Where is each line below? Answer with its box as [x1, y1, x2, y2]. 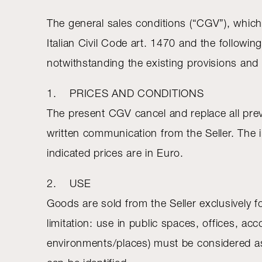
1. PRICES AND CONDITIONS [47, 87, 204, 99]
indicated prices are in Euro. [47, 147, 184, 159]
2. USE [47, 177, 91, 189]
